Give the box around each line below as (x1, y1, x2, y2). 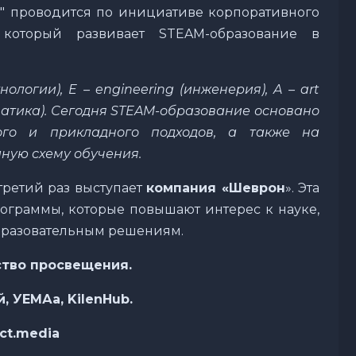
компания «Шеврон (146, 180, 285, 195)
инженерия (184, 81, 262, 97)
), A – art (261, 81, 320, 97)
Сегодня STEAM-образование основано (50, 103, 319, 118)
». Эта (284, 180, 320, 195)
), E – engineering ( (56, 81, 184, 97)
